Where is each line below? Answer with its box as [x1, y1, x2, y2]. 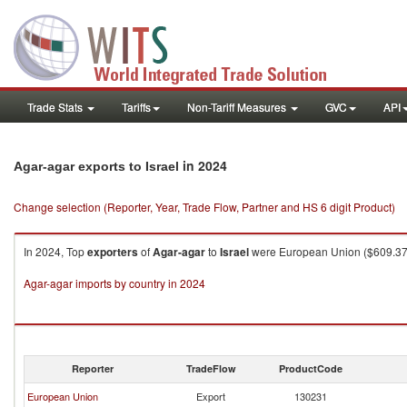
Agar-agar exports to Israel [14, 159, 179, 174]
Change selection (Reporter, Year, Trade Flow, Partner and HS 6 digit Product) [14, 199, 395, 214]
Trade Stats [27, 99, 85, 114]
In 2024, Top [24, 243, 87, 259]
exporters [87, 243, 138, 260]
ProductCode [279, 362, 342, 375]
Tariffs [122, 99, 151, 114]
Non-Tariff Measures [187, 99, 289, 114]
